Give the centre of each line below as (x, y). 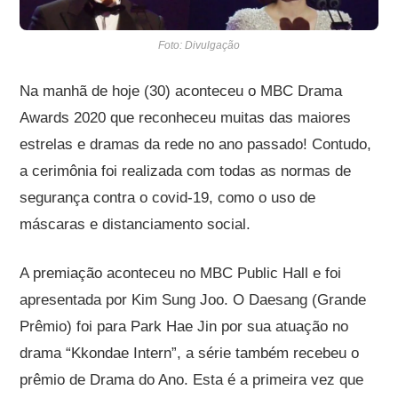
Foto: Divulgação (199, 45)
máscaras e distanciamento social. (135, 224)
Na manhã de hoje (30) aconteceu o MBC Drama (181, 91)
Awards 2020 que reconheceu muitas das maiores (186, 117)
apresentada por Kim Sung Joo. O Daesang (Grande (193, 299)
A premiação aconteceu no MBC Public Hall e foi (181, 273)
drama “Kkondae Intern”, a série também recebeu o (190, 353)
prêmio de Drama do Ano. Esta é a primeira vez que (192, 379)
